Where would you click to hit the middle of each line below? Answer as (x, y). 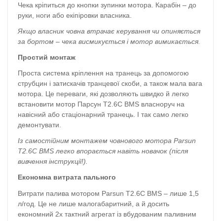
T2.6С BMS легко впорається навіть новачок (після (103, 151)
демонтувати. (39, 125)
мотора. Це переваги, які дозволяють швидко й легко (103, 94)
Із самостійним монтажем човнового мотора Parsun (107, 141)
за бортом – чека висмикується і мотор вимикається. (109, 41)
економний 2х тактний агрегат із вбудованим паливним (107, 214)
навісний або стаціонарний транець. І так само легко (103, 115)
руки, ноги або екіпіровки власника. (75, 15)
